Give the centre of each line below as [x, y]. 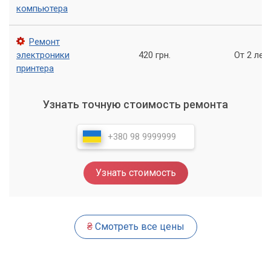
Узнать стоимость [135, 173]
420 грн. [154, 55]
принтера [35, 69]
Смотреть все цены [138, 227]
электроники [43, 55]
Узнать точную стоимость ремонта [135, 105]
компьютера [42, 9]
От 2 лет [251, 55]
